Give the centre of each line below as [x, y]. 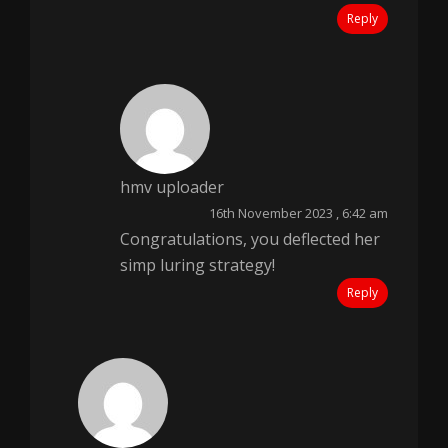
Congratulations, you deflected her [250, 239]
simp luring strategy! [197, 265]
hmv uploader [172, 187]
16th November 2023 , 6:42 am [298, 213]
